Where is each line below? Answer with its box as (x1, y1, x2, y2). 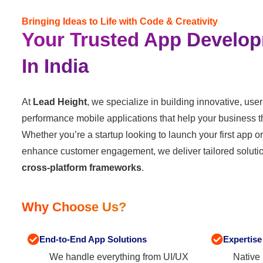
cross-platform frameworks (22, 162, 141, 173)
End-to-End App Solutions (39, 234, 147, 244)
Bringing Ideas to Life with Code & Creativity (22, 16, 218, 26)
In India (22, 55, 89, 77)
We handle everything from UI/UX (49, 251, 188, 262)
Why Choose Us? (22, 199, 126, 214)
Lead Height (33, 96, 87, 107)
